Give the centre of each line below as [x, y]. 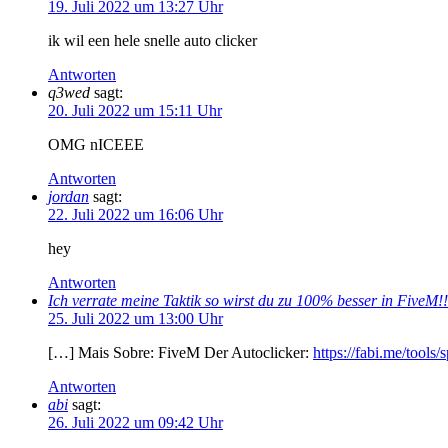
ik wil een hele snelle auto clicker [152, 40]
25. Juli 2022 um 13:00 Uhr [135, 318]
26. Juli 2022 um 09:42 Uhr [135, 422]
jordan [68, 196]
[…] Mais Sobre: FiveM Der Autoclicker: [180, 352]
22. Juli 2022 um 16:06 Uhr [135, 214]
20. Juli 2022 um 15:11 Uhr [135, 110]
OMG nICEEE [96, 144]
